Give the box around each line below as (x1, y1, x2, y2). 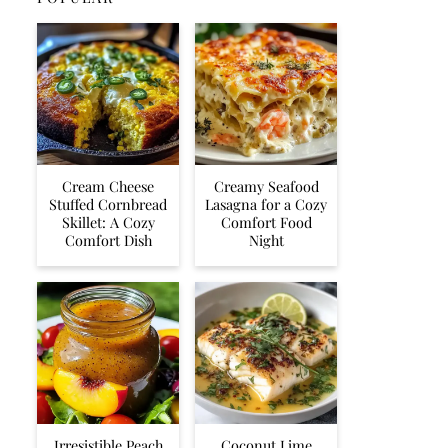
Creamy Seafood (213, 176, 319, 196)
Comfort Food (220, 212, 312, 232)
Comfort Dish (64, 230, 152, 250)
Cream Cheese (62, 176, 154, 196)
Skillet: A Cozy (61, 212, 155, 232)
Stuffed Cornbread (49, 194, 167, 214)
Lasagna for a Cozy (205, 194, 327, 214)
